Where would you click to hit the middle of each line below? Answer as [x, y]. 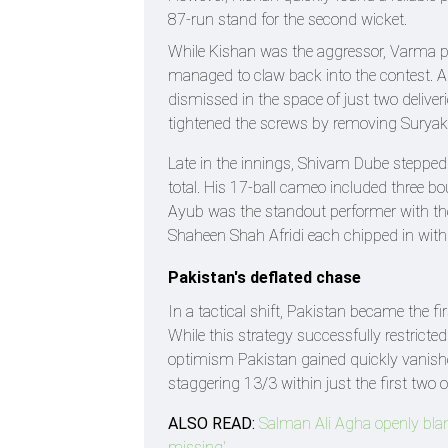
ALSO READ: [211, 423]
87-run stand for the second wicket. [287, 19]
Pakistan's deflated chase [264, 277]
